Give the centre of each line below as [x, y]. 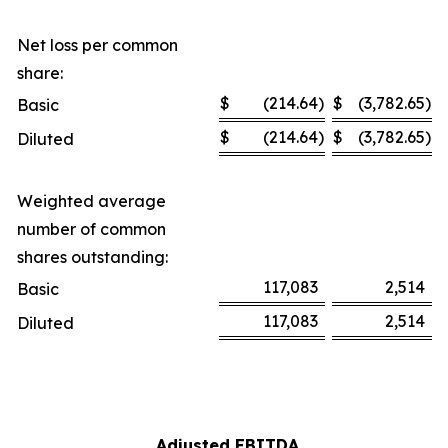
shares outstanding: [92, 256]
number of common [91, 228]
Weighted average [91, 200]
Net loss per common [97, 44]
